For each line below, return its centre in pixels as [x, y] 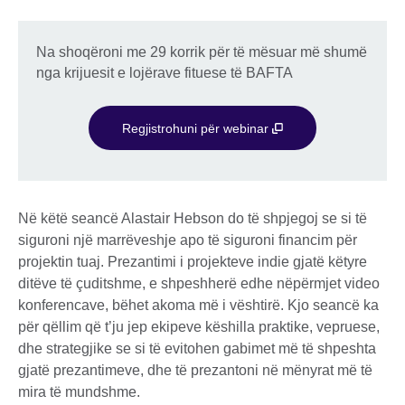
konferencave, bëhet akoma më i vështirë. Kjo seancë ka [198, 305]
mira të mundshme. [79, 391]
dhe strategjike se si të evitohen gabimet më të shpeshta [197, 348]
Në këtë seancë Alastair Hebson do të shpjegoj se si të [193, 218]
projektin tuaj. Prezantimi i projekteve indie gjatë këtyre [193, 261]
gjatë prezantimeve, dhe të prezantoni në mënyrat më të [195, 370]
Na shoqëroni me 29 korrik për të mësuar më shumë [202, 52]
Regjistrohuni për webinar [198, 128]
